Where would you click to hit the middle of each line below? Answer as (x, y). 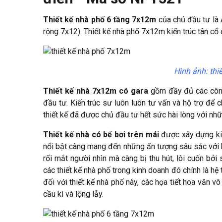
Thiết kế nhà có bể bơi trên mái (101, 134)
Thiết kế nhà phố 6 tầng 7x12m (101, 19)
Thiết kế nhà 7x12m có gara (97, 91)
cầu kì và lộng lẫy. (73, 194)
